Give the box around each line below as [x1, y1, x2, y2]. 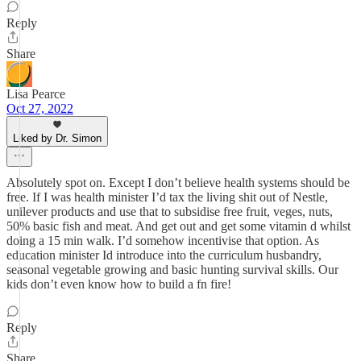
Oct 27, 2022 [6, 102, 73, 115]
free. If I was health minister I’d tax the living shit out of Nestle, [6, 190, 328, 204]
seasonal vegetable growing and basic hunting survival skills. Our [6, 263, 338, 276]
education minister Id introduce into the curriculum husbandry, [6, 248, 322, 262]
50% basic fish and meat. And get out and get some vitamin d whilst [6, 219, 351, 233]
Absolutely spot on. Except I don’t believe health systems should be [6, 176, 350, 189]
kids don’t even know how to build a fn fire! [6, 277, 231, 291]
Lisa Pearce [6, 87, 65, 101]
